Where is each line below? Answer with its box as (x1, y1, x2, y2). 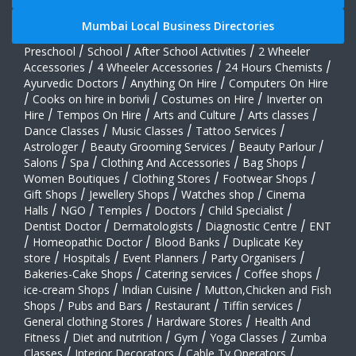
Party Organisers (211, 250, 296, 265)
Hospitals (63, 250, 110, 265)
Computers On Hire (229, 75, 328, 91)
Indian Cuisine (122, 281, 192, 297)
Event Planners (122, 250, 199, 265)
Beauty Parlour (238, 138, 315, 154)
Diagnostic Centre (205, 218, 297, 234)
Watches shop (181, 186, 254, 202)
